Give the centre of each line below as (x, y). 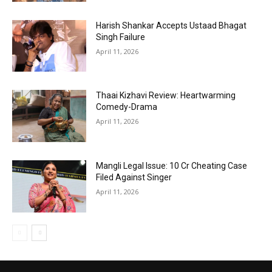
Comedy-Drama (127, 107)
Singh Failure (121, 37)
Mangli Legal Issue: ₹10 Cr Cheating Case (172, 165)
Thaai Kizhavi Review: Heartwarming (166, 96)
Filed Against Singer (134, 177)
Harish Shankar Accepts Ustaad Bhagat (172, 25)
